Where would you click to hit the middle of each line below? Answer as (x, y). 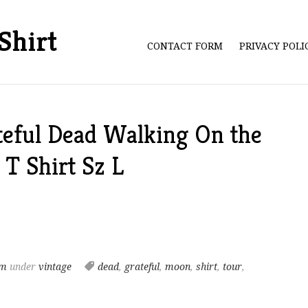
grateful (142, 267)
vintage (55, 267)
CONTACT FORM (185, 46)
